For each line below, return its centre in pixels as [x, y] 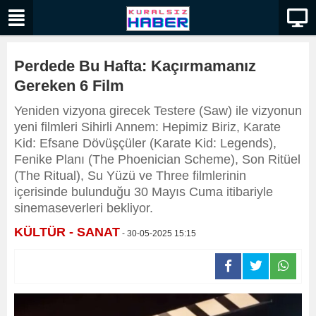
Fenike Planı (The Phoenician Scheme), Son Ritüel [157, 159]
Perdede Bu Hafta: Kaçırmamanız [135, 66]
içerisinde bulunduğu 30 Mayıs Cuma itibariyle [144, 192]
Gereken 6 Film [69, 86]
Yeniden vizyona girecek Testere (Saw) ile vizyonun [158, 111]
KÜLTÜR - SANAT [67, 232]
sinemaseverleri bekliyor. [84, 208]
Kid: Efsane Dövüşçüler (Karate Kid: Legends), [145, 143]
